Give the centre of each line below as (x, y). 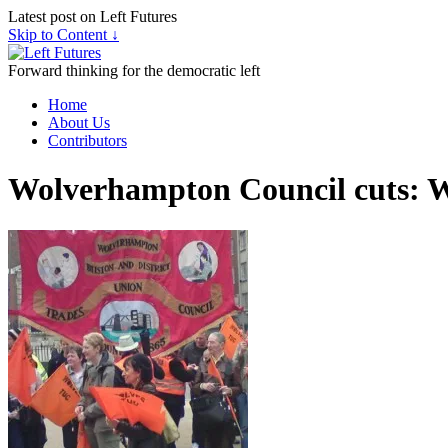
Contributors (87, 140)
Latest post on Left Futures (92, 16)
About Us (79, 122)
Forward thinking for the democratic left (134, 70)
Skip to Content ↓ (63, 34)
